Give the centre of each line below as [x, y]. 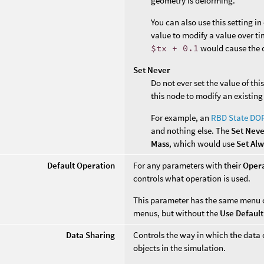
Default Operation [81, 165]
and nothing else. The [191, 130]
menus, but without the [177, 213]
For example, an [181, 117]
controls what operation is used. [192, 178]
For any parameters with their [188, 165]
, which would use [203, 143]
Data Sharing [91, 235]
